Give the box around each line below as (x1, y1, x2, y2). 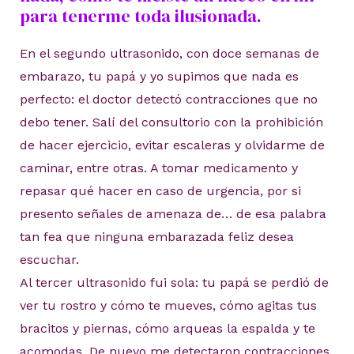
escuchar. (19, 251, 79, 267)
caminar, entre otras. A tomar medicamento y (19, 160, 298, 175)
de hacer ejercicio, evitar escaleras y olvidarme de (19, 137, 325, 153)
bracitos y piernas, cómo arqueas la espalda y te (19, 320, 315, 336)
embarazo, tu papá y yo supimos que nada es (19, 68, 299, 84)
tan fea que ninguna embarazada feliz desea (19, 228, 294, 244)
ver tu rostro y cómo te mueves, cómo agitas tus (19, 297, 317, 313)
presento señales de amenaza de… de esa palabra (19, 205, 326, 221)
